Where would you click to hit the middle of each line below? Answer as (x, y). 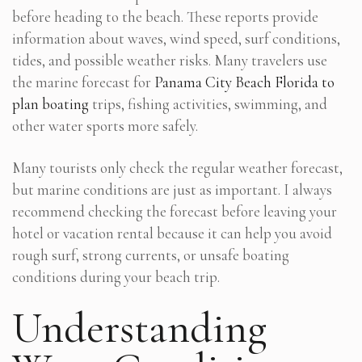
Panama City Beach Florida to (244, 82)
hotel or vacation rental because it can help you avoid (172, 233)
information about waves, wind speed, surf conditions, (176, 38)
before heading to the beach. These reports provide (165, 16)
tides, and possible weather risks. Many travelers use (170, 60)
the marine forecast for (83, 82)
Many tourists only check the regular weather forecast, (177, 167)
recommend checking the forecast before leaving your (175, 211)
